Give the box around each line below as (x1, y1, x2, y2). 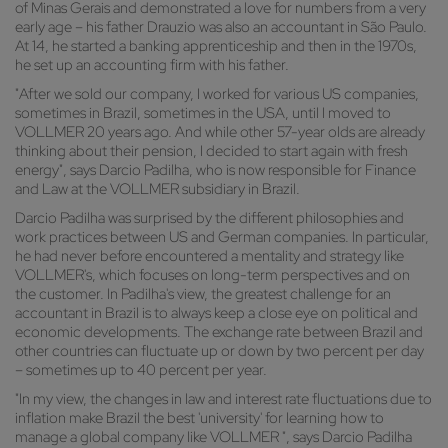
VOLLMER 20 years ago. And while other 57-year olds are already (15, 122, 425, 143)
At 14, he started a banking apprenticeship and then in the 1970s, (15, 36, 417, 57)
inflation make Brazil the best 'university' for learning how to (15, 408, 384, 429)
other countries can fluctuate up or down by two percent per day (15, 341, 424, 362)
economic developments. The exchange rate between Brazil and (15, 322, 423, 343)
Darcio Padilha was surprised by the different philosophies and (15, 208, 404, 229)
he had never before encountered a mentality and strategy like (15, 246, 404, 267)
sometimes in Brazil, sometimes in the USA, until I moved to (15, 103, 391, 124)
